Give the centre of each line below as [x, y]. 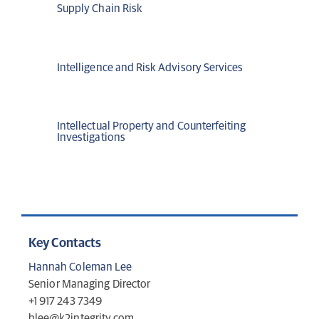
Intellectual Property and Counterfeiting [152, 126]
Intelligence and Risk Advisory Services [150, 67]
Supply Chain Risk [100, 9]
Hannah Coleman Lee [80, 267]
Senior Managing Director [90, 284]
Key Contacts [65, 244]
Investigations [91, 137]
